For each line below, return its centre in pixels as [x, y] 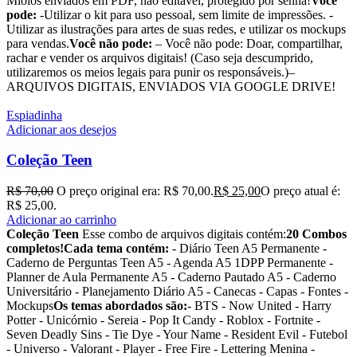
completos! [35, 249]
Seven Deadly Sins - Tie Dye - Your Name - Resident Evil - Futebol [177, 335]
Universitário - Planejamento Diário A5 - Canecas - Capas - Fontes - [177, 292]
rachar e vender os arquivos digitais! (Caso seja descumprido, [160, 57]
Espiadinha [34, 115]
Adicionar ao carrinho [61, 220]
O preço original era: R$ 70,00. [135, 191]
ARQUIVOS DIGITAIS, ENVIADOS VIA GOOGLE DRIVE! [171, 86]
